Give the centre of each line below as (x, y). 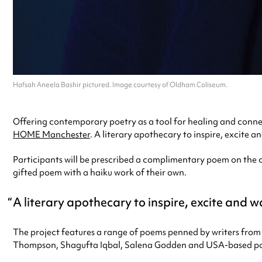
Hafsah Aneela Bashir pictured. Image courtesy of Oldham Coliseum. (120, 85)
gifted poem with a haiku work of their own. (100, 172)
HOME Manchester (51, 134)
